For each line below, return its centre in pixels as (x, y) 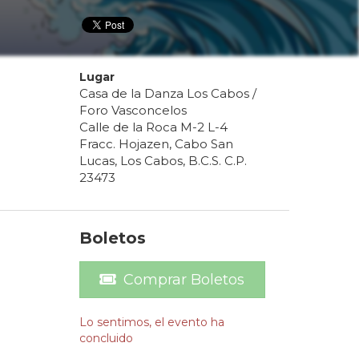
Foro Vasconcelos (133, 111)
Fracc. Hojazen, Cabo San (156, 144)
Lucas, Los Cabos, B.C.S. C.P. (163, 161)
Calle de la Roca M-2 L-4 (153, 127)
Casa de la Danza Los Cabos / (167, 94)
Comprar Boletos (184, 280)
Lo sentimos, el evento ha (151, 323)
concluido (106, 339)
